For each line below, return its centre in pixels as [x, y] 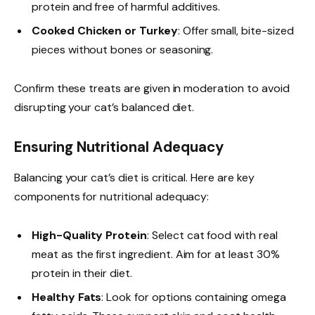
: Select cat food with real [212, 236]
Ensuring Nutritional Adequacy [119, 147]
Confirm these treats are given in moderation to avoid [152, 89]
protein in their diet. [82, 274]
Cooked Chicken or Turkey [105, 30]
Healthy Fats [67, 297]
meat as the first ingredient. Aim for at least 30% [156, 255]
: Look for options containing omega [194, 297]
